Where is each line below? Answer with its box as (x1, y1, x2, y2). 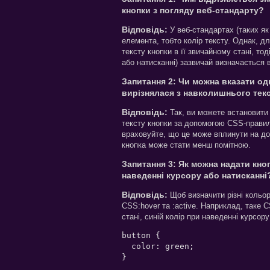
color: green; (122, 241, 194, 251)
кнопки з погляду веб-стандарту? (122, 5, 264, 15)
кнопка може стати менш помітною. (122, 140, 251, 149)
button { (122, 230, 160, 240)
